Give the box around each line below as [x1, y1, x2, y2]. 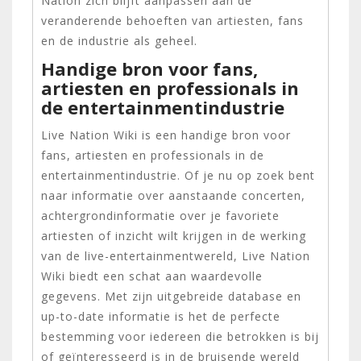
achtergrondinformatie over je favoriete [41, 207, 280, 223]
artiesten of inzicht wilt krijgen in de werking [41, 227, 306, 243]
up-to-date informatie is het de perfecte [41, 308, 280, 324]
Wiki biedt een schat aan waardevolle [41, 268, 263, 284]
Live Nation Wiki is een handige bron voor [41, 127, 291, 143]
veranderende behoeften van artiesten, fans [41, 12, 304, 28]
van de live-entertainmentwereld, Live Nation [41, 247, 310, 263]
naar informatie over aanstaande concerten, [41, 187, 305, 203]
